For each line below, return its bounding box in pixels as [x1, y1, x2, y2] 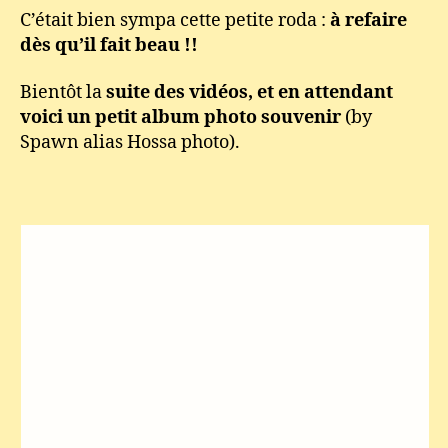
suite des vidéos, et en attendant [106, 81, 393, 104]
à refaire [330, 8, 407, 32]
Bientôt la [20, 81, 106, 104]
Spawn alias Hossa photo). [20, 131, 240, 154]
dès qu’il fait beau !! [20, 33, 198, 57]
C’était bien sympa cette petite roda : [20, 8, 330, 32]
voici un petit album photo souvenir [20, 106, 341, 129]
